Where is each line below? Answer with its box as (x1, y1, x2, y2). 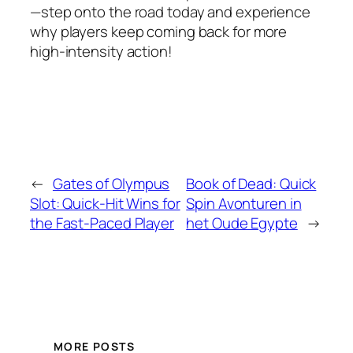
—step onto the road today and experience (30, 2, 310, 23)
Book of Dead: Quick (186, 173, 317, 194)
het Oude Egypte (186, 212, 298, 233)
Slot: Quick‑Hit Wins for (30, 192, 180, 214)
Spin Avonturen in (186, 192, 302, 214)
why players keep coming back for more (30, 21, 288, 43)
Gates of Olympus (52, 173, 170, 194)
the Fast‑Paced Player (30, 212, 174, 233)
